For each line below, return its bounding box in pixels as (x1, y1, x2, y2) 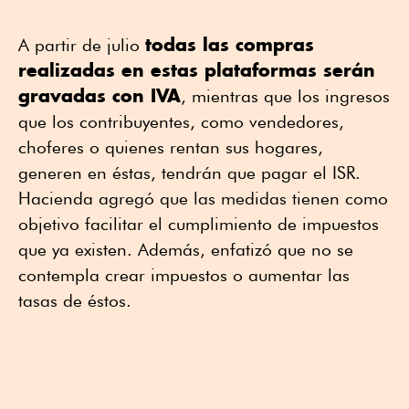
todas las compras (145, 32, 314, 56)
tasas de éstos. (18, 289, 131, 310)
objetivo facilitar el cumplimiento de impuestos (18, 213, 379, 234)
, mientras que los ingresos (181, 85, 390, 106)
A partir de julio (18, 34, 145, 55)
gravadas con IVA (18, 83, 181, 107)
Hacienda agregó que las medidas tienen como (18, 187, 388, 208)
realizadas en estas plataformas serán (18, 58, 375, 81)
